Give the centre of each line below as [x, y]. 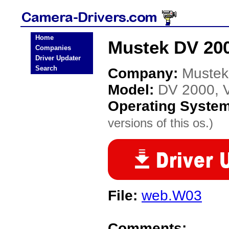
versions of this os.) [161, 123]
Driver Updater [58, 58]
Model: [133, 90]
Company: [145, 73]
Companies [53, 48]
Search [46, 68]
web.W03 [172, 196]
